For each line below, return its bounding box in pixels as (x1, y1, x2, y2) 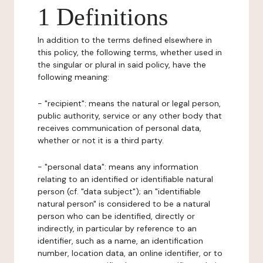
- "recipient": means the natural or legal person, (38, 98, 221, 109)
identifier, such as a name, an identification (38, 235, 203, 246)
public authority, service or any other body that (38, 110, 222, 121)
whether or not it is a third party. (38, 135, 164, 146)
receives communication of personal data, (38, 123, 201, 133)
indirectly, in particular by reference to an (38, 223, 197, 234)
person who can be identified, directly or (38, 211, 195, 221)
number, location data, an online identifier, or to (38, 248, 222, 258)
